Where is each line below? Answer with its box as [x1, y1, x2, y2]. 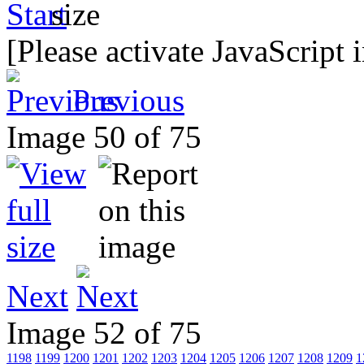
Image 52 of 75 [6, 314, 218, 350]
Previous [72, 82, 184, 118]
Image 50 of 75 [6, 119, 218, 154]
